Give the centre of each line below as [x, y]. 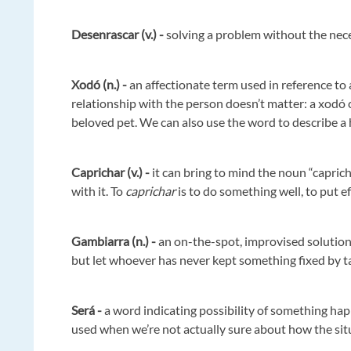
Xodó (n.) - [101, 85]
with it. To [98, 191]
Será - [88, 310]
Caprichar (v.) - [111, 172]
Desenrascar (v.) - [118, 34]
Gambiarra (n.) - [114, 241]
